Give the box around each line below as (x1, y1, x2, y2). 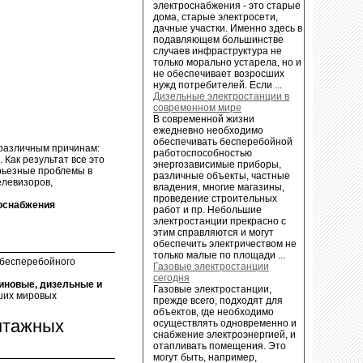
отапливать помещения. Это (153, 340, 287, 352)
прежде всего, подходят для (153, 294, 284, 306)
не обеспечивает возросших (153, 67, 285, 79)
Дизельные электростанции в (153, 90, 290, 102)
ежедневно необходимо (153, 124, 264, 136)
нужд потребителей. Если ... (153, 79, 283, 91)
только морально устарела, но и (153, 56, 302, 68)
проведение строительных (153, 192, 278, 204)
